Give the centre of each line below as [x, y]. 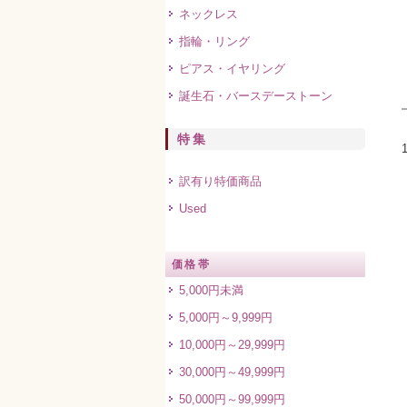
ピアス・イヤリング [232, 69]
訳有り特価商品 [220, 181]
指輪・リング [214, 41]
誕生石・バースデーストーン [256, 96]
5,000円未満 [211, 290]
